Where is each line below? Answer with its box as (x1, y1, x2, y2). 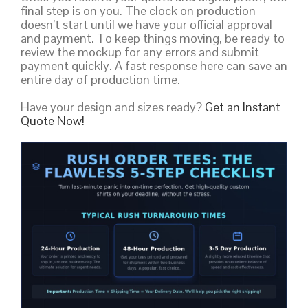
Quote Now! (21, 112, 85, 129)
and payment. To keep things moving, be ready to (21, 30, 285, 46)
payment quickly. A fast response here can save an (21, 57, 287, 74)
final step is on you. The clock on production (21, 2, 256, 19)
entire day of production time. (21, 71, 180, 87)
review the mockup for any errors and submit (21, 43, 259, 60)
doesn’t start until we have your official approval (21, 16, 272, 32)
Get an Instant (205, 98, 280, 115)
